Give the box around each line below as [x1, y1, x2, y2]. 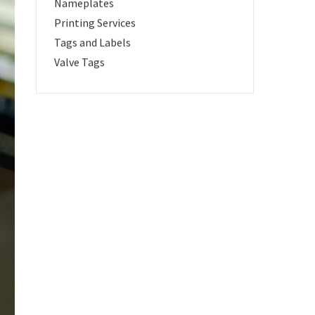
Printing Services [54, 15, 136, 30]
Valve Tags [54, 55, 105, 69]
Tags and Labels [54, 35, 131, 49]
